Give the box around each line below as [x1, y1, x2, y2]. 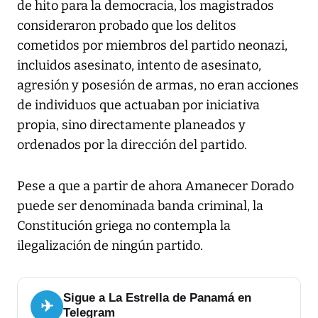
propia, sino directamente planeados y [17, 117, 246, 133]
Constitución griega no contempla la [17, 218, 231, 234]
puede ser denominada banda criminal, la [17, 198, 263, 214]
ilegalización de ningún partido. [17, 238, 203, 254]
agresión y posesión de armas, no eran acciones [17, 77, 299, 94]
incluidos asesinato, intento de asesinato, [17, 57, 261, 74]
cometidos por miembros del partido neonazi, [17, 38, 287, 54]
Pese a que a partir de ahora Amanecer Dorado [17, 178, 294, 194]
